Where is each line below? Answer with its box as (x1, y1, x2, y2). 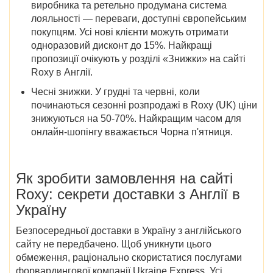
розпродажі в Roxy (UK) (129, 99, 238, 110)
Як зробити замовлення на (16, 169, 196, 186)
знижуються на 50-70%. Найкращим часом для (31, 113, 241, 124)
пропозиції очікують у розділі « (31, 53, 168, 64)
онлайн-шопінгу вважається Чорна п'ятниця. (31, 126, 233, 137)
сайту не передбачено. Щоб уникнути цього (16, 238, 211, 249)
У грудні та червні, (93, 86, 179, 97)
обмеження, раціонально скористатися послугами (16, 252, 242, 263)
